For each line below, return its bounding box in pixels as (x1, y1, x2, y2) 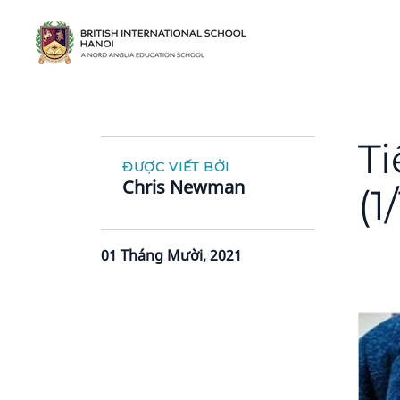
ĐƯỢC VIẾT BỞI (121, 159, 229, 175)
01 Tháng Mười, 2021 (100, 246, 242, 265)
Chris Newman (121, 175, 245, 199)
